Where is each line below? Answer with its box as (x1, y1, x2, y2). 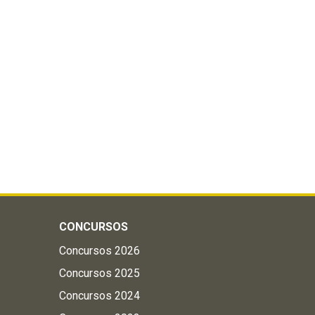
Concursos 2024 (58, 289, 140, 302)
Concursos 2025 (58, 266, 140, 280)
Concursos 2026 (58, 244, 140, 257)
